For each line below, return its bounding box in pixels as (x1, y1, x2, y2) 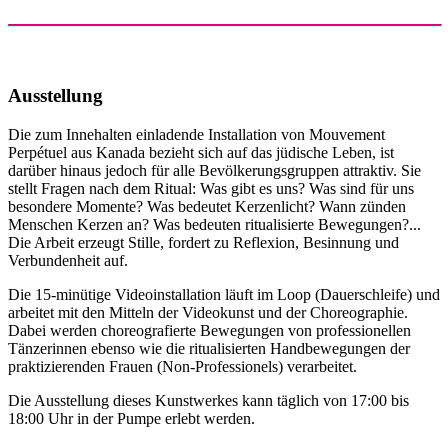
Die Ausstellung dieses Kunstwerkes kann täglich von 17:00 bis (8, 392, 409, 410)
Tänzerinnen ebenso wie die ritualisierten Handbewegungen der (8, 340, 410, 358)
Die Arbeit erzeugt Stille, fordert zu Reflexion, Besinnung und (8, 234, 399, 252)
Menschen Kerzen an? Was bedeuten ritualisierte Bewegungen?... (8, 216, 421, 234)
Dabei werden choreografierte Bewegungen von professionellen (8, 322, 411, 340)
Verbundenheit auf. (8, 252, 128, 270)
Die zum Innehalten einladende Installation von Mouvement (8, 126, 385, 144)
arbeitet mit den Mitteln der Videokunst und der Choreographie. (8, 304, 408, 322)
